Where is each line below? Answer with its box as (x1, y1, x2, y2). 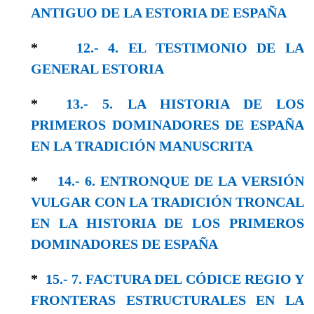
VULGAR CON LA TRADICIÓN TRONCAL (31, 193, 304, 210)
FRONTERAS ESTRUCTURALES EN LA (31, 292, 304, 308)
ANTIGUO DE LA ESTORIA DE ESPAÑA (31, 4, 287, 20)
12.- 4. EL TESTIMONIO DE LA (76, 39, 305, 55)
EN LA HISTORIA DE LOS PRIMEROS (31, 214, 304, 231)
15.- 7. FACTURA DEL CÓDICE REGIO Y (45, 271, 304, 287)
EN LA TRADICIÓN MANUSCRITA (31, 137, 253, 153)
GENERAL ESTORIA (31, 60, 164, 76)
